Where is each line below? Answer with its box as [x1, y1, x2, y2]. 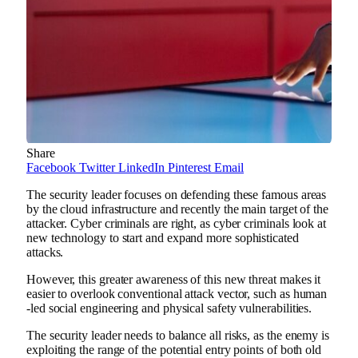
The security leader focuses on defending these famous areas [26, 187, 327, 201]
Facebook [26, 160, 76, 174]
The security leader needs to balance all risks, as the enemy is [26, 328, 329, 342]
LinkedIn [118, 160, 165, 174]
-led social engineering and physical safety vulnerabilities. [26, 300, 312, 315]
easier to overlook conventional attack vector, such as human [26, 286, 328, 300]
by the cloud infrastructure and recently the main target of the [26, 201, 328, 216]
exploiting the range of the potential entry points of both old [26, 342, 322, 356]
